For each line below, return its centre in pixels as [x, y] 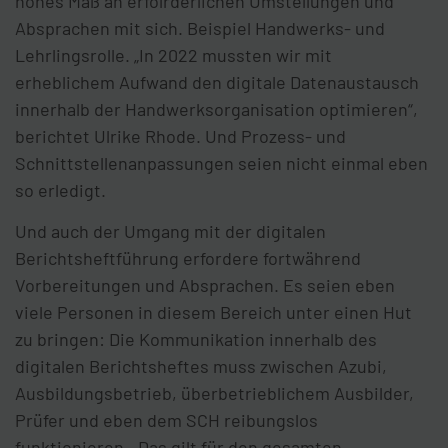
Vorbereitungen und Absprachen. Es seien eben [205, 285]
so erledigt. [60, 190]
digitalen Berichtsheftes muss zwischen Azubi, [201, 366]
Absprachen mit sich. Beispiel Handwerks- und [200, 28]
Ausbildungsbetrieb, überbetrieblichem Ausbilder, [214, 393]
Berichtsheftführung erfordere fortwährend [190, 258]
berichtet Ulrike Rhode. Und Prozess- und [180, 136]
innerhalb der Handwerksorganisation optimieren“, [216, 109]
